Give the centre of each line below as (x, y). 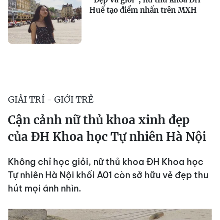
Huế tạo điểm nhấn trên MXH (143, 10)
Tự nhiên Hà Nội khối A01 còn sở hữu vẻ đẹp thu (108, 175)
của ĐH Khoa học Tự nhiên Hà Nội (107, 137)
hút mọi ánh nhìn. (44, 188)
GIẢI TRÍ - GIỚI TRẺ (51, 99)
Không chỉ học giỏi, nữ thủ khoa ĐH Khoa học (106, 162)
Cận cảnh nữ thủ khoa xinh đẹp (99, 120)
